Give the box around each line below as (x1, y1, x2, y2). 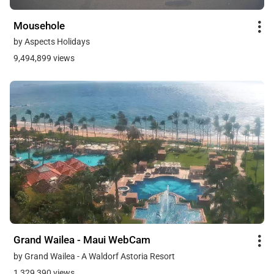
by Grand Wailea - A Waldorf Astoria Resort (13, 251, 175, 261)
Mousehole (13, 20, 65, 32)
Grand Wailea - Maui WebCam (13, 234, 150, 246)
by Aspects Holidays (13, 37, 90, 47)
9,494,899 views (13, 53, 75, 64)
